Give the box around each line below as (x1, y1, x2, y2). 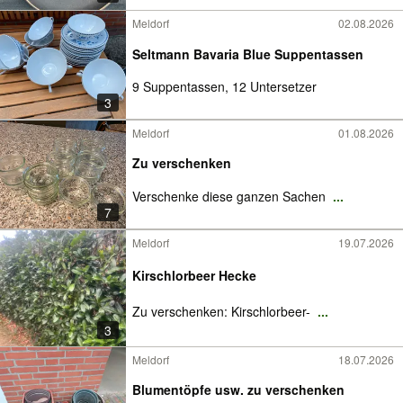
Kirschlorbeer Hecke (132, 266, 256, 284)
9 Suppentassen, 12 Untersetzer (132, 77, 317, 96)
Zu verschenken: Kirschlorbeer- (132, 302, 314, 320)
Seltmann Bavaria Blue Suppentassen (132, 44, 363, 63)
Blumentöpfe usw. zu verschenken (132, 381, 345, 399)
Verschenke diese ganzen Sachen (132, 187, 329, 205)
